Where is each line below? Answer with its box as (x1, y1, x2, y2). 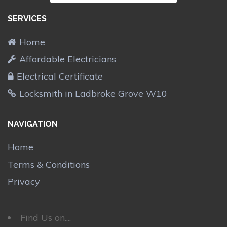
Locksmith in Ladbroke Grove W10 (19, 88, 167, 100)
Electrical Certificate (17, 70, 103, 83)
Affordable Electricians (19, 53, 116, 65)
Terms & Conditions (8, 158, 90, 170)
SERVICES (8, 14, 47, 24)
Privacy (8, 175, 40, 187)
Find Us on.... (20, 211, 71, 223)
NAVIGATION (8, 119, 58, 129)
